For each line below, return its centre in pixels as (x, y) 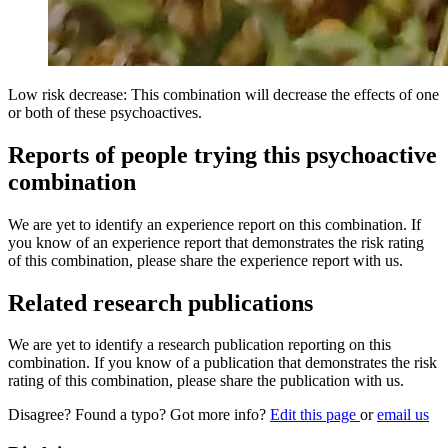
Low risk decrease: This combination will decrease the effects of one (223, 94)
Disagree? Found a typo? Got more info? (139, 415)
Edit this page (315, 415)
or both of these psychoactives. (105, 112)
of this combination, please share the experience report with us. (205, 260)
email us (403, 415)
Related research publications (160, 302)
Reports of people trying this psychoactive (222, 154)
